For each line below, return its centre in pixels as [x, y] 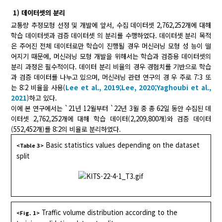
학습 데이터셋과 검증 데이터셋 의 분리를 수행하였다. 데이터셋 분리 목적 [111, 36]
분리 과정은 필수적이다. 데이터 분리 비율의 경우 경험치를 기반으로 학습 [111, 67]
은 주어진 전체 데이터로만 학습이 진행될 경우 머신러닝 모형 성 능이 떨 [111, 46]
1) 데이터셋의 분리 [39, 13]
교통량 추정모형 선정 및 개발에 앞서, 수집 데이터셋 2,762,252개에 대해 [111, 25]
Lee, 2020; [139, 88]
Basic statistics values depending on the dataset [123, 145]
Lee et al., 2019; [93, 88]
